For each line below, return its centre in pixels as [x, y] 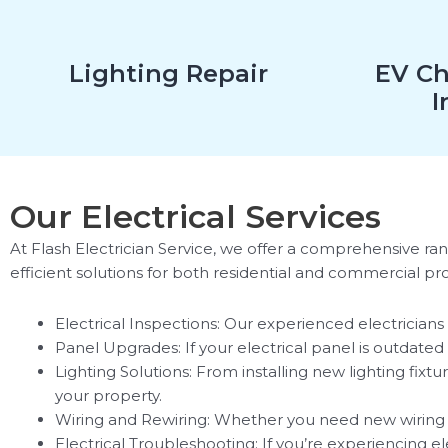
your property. [108, 395]
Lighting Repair [168, 74]
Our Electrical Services [195, 217]
